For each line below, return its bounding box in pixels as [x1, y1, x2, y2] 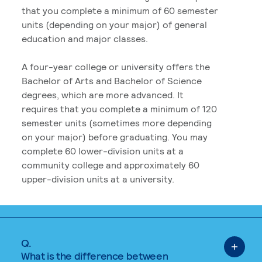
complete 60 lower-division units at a [22, 145, 184, 157]
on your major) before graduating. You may [22, 131, 208, 143]
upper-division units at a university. [22, 173, 174, 185]
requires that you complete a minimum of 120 [22, 103, 217, 115]
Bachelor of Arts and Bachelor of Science [22, 75, 202, 87]
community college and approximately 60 [22, 159, 199, 171]
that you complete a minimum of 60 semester [22, 5, 218, 16]
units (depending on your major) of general [22, 19, 207, 30]
